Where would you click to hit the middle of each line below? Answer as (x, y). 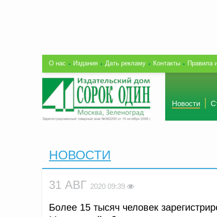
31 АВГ (70, 185)
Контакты (167, 63)
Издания (85, 63)
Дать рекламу (125, 63)
